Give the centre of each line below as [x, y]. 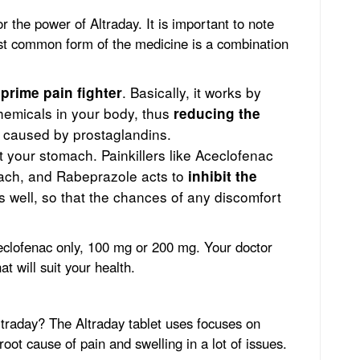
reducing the [217, 113]
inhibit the [223, 176]
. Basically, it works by [192, 92]
